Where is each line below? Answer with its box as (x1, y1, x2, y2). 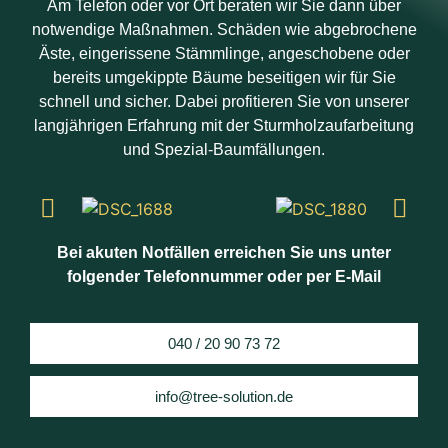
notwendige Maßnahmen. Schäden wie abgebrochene (31, 21, 417, 39)
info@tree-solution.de (155, 388, 293, 406)
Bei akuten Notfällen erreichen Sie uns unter (57, 243, 391, 261)
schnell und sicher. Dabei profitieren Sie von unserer (39, 93, 409, 111)
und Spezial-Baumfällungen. (123, 141, 325, 159)
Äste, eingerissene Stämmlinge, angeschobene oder (38, 45, 410, 63)
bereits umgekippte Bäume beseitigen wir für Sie (52, 69, 396, 87)
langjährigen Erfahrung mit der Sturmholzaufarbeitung (34, 117, 414, 135)
